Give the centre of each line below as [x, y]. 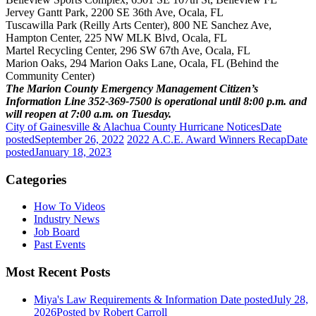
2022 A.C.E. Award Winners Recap [207, 139]
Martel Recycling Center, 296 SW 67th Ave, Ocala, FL [128, 50]
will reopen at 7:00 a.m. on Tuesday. [89, 114]
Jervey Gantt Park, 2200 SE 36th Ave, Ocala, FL [115, 12]
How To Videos [69, 207]
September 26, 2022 [79, 139]
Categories [36, 179]
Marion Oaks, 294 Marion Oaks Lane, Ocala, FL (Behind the [142, 63]
